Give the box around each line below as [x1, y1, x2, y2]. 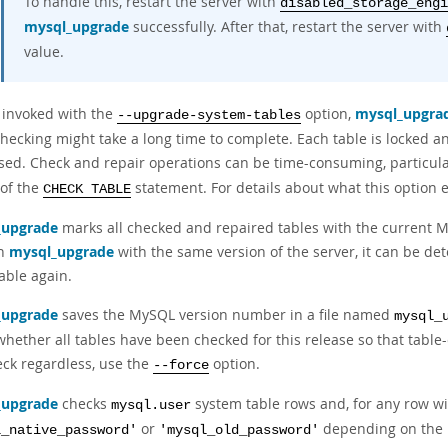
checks [58, 394, 111, 413]
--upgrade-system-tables [117, 108, 301, 123]
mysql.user [111, 398, 191, 413]
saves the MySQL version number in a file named [58, 305, 394, 324]
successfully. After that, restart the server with [129, 17, 446, 36]
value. [24, 42, 64, 61]
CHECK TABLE [43, 182, 131, 197]
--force [153, 358, 209, 373]
